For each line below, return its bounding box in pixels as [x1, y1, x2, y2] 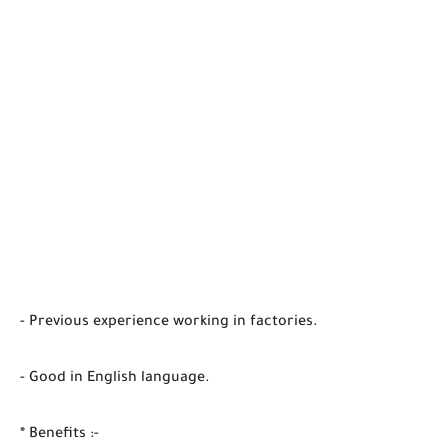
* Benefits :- [20, 426, 99, 443]
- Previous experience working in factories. [20, 314, 318, 331]
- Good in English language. [20, 370, 210, 387]
